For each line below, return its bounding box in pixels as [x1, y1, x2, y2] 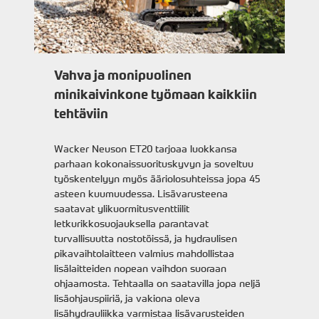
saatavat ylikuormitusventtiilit [54, 202, 190, 215]
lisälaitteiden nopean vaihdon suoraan [54, 261, 227, 275]
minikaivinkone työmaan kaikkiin [54, 87, 258, 103]
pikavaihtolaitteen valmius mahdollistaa [54, 246, 235, 260]
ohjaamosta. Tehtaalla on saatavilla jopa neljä [54, 276, 261, 290]
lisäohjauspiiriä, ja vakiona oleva [54, 291, 201, 305]
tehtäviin [54, 106, 109, 122]
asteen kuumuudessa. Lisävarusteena [54, 187, 229, 200]
